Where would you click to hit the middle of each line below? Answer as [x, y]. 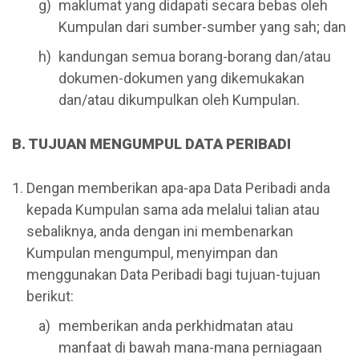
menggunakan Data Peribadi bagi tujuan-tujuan [173, 275]
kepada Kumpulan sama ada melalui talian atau [173, 210]
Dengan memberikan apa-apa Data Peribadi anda [178, 188]
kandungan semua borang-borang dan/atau [195, 56]
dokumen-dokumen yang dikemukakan [182, 78]
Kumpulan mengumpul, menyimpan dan [152, 253]
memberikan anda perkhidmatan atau [176, 326]
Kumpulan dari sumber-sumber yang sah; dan [202, 26]
